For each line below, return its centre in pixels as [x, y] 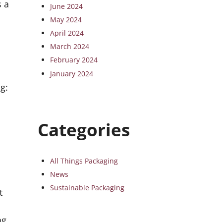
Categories [84, 129]
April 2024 [67, 33]
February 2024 [74, 60]
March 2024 [70, 47]
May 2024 [66, 19]
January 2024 [72, 73]
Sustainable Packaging [87, 188]
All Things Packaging [84, 161]
